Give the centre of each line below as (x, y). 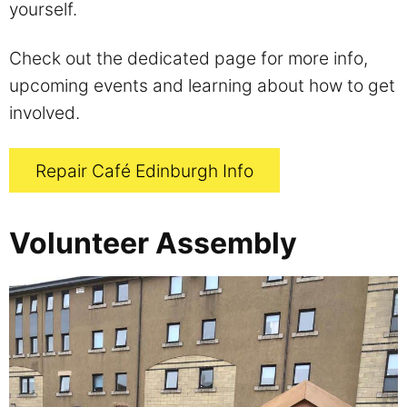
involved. (45, 112)
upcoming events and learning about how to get (202, 85)
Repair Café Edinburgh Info (144, 170)
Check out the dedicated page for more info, (189, 58)
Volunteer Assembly (153, 243)
